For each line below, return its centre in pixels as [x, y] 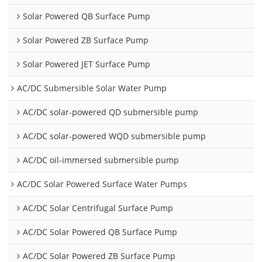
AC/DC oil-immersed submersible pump [101, 160]
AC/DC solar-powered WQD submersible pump [115, 136]
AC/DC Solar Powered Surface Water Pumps [102, 184]
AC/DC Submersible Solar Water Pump [92, 88]
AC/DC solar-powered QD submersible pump [111, 112]
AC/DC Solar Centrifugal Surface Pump [98, 208]
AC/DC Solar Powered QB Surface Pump [100, 232]
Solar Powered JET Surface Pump [87, 64]
